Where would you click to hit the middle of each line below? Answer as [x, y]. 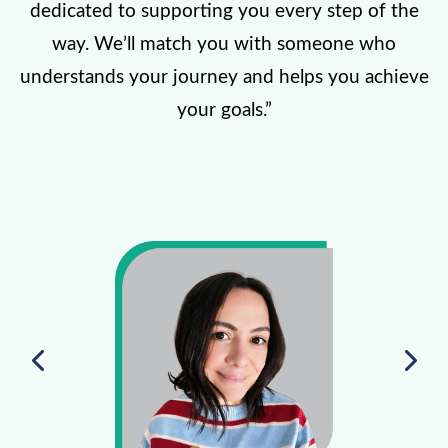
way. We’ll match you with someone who [224, 44]
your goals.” [224, 110]
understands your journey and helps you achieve [224, 77]
